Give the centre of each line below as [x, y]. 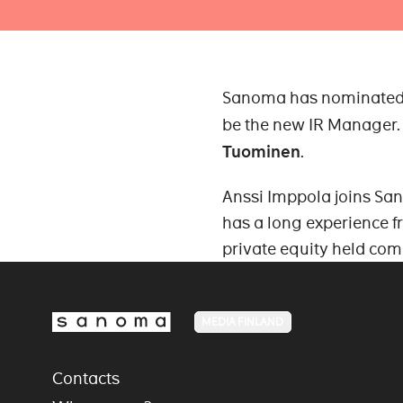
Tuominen [261, 152]
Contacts [85, 378]
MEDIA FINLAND [242, 322]
